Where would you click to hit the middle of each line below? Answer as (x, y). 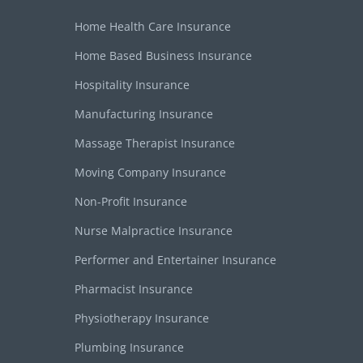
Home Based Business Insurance (163, 55)
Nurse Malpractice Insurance (154, 230)
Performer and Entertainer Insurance (175, 259)
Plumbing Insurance (129, 347)
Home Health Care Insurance (153, 26)
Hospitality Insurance (132, 84)
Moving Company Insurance (150, 172)
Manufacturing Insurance (144, 113)
